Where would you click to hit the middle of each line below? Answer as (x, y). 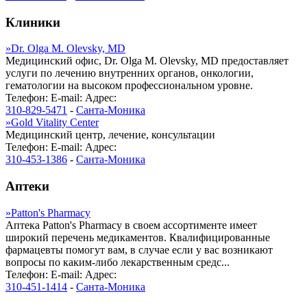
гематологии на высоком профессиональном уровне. (129, 86)
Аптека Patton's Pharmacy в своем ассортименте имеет (131, 225)
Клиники (33, 22)
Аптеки (27, 186)
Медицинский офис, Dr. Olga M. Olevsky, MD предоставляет (147, 61)
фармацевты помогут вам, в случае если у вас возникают (139, 249)
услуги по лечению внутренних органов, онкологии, (130, 73)
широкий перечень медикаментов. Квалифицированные (138, 237)
